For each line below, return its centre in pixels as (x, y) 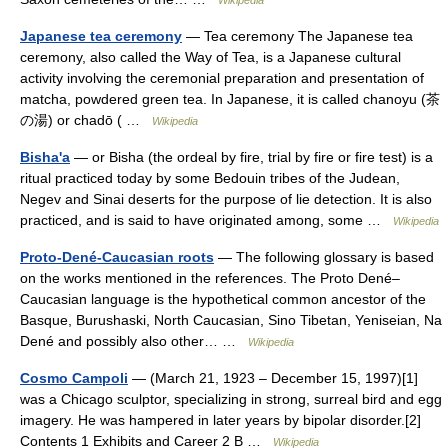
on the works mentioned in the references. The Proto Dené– (210, 278)
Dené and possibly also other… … (134, 341)
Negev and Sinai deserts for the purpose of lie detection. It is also (226, 199)
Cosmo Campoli (74, 378)
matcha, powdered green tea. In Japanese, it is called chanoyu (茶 (230, 99)
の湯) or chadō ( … (86, 120)
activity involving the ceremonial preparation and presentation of (222, 78)
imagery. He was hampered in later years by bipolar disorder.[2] (220, 420)
